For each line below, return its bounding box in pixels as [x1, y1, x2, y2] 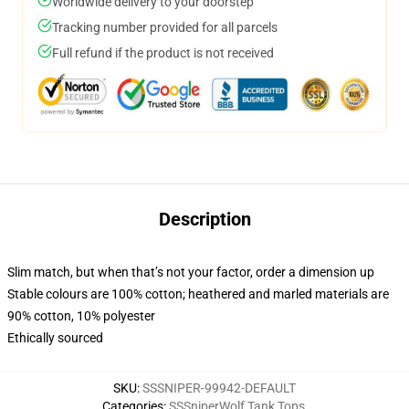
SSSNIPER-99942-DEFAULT [142, 381, 296, 395]
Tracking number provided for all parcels [52, 20, 278, 35]
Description [158, 208, 251, 230]
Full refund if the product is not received [52, 46, 274, 60]
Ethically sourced [7, 330, 103, 345]
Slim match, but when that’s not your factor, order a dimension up [7, 265, 374, 279]
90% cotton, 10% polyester [7, 309, 155, 323]
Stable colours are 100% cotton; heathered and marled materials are [7, 287, 389, 301]
